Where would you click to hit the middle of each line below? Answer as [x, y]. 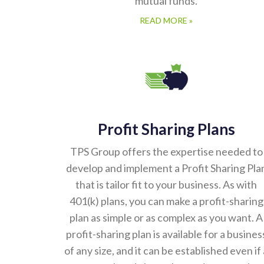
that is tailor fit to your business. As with [166, 185]
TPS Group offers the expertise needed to [166, 152]
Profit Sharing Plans [166, 130]
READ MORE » [166, 21]
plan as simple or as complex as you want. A [166, 218]
